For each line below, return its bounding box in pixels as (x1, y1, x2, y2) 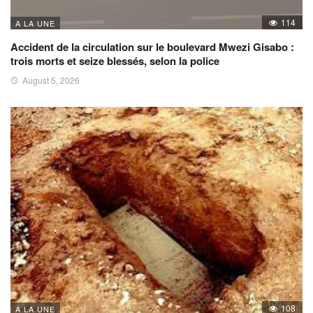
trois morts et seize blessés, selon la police (10, 52, 219, 68)
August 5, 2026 (22, 73, 80, 86)
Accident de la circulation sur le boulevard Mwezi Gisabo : (10, 38, 294, 54)
